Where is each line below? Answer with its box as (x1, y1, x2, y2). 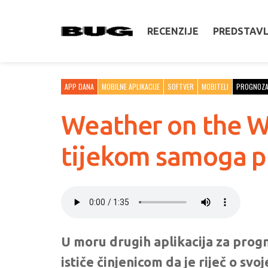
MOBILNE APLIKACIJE (102, 81, 160, 92)
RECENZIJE (147, 26, 199, 36)
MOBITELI (202, 81, 229, 92)
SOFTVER (167, 81, 194, 92)
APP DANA (65, 81, 94, 92)
